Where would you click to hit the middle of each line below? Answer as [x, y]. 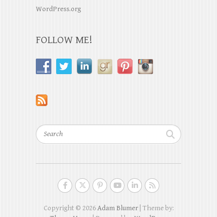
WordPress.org [58, 9]
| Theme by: [156, 208]
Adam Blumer [117, 208]
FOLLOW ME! [64, 40]
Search [46, 129]
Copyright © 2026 [70, 208]
